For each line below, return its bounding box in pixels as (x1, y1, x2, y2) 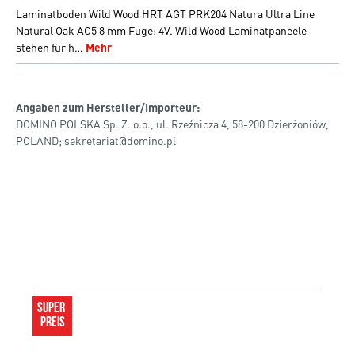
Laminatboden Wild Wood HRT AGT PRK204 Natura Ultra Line (16, 6, 315, 21)
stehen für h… (16, 39, 86, 54)
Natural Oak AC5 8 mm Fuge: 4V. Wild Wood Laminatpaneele (16, 22, 307, 37)
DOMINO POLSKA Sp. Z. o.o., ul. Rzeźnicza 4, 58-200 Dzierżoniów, (16, 116, 329, 131)
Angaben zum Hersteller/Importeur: (16, 99, 200, 114)
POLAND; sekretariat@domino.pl (16, 132, 176, 147)
